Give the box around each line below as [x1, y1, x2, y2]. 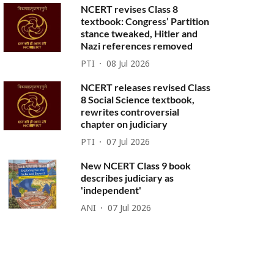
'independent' [81, 184, 142, 196]
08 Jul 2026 [106, 59, 150, 70]
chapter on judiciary [81, 118, 168, 130]
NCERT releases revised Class [81, 81, 211, 93]
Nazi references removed [81, 40, 193, 51]
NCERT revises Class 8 [81, 3, 179, 15]
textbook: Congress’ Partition [81, 15, 210, 27]
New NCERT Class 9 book [81, 160, 191, 171]
